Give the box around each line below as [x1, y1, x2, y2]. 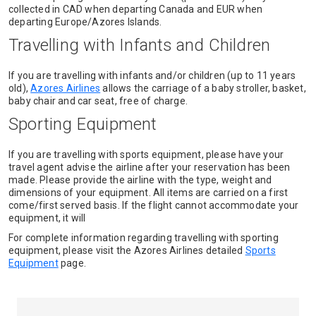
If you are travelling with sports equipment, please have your [8, 149, 284, 160]
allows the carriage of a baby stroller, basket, [100, 83, 306, 94]
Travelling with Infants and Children [8, 35, 271, 55]
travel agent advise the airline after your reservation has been [8, 162, 291, 173]
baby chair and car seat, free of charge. [8, 95, 188, 107]
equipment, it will [8, 212, 86, 224]
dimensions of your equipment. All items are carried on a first [8, 187, 288, 198]
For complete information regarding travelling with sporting [8, 232, 279, 243]
